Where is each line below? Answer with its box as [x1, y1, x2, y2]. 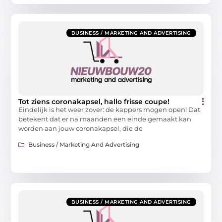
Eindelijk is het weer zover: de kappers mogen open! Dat [18, 105, 201, 113]
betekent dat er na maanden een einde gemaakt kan [18, 114, 192, 123]
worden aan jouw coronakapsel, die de [18, 124, 143, 132]
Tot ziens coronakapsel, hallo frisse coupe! [18, 97, 170, 106]
